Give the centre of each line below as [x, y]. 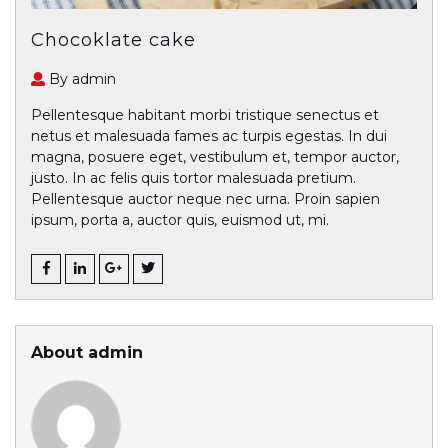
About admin [87, 352]
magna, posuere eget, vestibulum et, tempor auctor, [215, 156]
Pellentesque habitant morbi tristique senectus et [205, 114]
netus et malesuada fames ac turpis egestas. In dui [209, 135]
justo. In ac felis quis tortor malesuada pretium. [193, 177]
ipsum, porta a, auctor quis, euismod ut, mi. [180, 219]
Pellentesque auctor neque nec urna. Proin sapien [205, 198]
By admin [82, 78]
